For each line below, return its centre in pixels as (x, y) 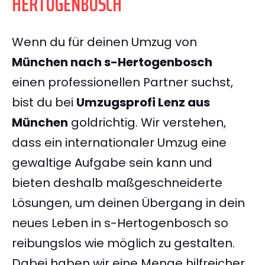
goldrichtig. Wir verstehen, (147, 123)
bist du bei (44, 103)
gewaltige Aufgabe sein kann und (112, 163)
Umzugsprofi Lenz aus (143, 103)
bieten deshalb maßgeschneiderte (117, 183)
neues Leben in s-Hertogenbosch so (120, 223)
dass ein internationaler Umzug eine (119, 143)
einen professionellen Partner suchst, (122, 83)
